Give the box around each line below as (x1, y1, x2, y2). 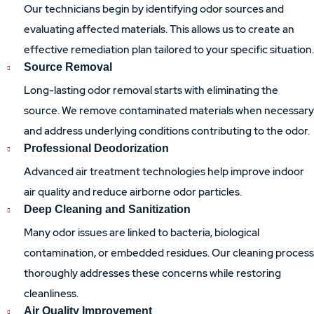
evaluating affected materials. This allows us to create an (24, 22, 294, 36)
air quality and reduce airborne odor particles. (24, 185, 242, 199)
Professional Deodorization (24, 142, 169, 154)
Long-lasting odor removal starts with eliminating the (24, 83, 278, 97)
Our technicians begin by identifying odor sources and (24, 2, 284, 16)
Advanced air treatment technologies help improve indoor (24, 165, 304, 179)
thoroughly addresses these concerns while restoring (24, 266, 281, 280)
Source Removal (24, 61, 112, 73)
